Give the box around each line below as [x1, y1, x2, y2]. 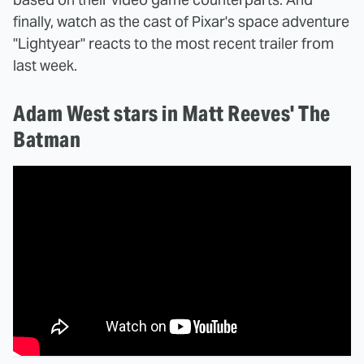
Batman [13, 125, 80, 153]
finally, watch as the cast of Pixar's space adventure [13, 11, 349, 31]
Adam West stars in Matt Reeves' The [13, 99, 331, 127]
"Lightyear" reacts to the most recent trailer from [13, 33, 334, 53]
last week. [13, 55, 77, 75]
